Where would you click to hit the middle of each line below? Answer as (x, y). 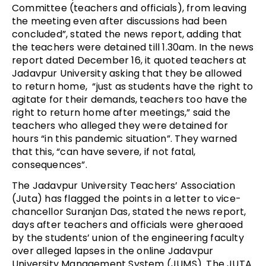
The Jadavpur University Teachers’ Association (124, 185)
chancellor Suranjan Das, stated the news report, (129, 211)
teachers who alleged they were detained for (120, 125)
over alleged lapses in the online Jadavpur (113, 251)
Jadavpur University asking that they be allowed (127, 73)
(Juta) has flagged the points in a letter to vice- (127, 198)
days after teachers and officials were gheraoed (128, 224)
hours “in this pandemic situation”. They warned (125, 138)
